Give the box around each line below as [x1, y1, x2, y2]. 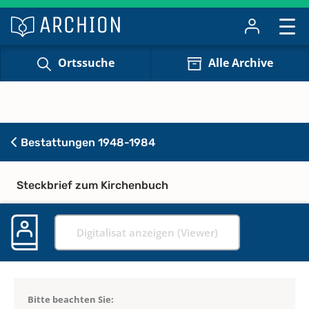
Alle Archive [208, 55, 273, 71]
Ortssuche [57, 55, 114, 71]
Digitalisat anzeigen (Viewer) [77, 225, 218, 239]
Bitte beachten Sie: [28, 292, 114, 306]
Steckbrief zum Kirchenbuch [17, 178, 168, 192]
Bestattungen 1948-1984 [18, 135, 155, 149]
